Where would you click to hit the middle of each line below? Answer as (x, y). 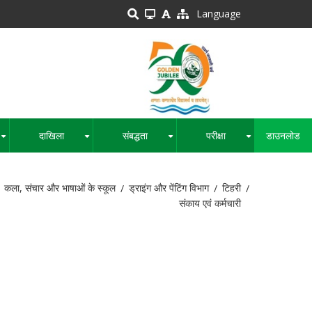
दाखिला (51, 136)
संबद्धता (135, 136)
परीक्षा (216, 136)
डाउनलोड (283, 136)
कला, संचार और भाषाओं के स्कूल (60, 188)
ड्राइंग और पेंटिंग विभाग (169, 188)
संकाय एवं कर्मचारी (210, 203)
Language (219, 14)
